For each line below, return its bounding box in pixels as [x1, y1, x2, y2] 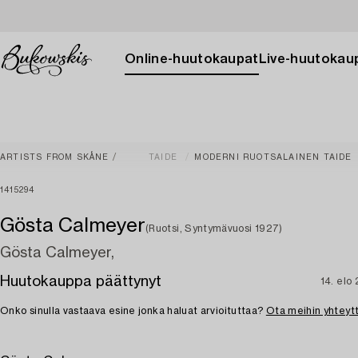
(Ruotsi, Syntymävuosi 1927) [145, 224, 283, 233]
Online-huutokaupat [125, 53, 259, 66]
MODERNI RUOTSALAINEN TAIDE [194, 153, 352, 161]
